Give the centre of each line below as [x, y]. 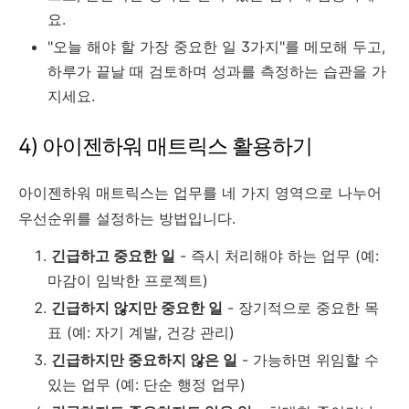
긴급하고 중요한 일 [113, 255]
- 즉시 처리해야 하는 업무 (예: [277, 255]
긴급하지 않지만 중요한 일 [137, 307]
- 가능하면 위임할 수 [308, 359]
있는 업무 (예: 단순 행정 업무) [147, 384]
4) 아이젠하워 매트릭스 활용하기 [165, 146]
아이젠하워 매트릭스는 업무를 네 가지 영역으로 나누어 [200, 192]
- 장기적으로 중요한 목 [301, 307]
